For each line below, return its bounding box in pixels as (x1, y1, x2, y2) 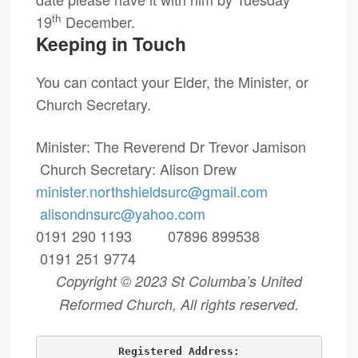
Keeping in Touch (36, 30, 186, 57)
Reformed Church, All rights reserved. (59, 294, 299, 314)
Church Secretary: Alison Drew (36, 158, 237, 179)
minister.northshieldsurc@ (36, 181, 202, 201)
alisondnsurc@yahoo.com (40, 203, 205, 224)
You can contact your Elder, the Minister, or (36, 71, 308, 92)
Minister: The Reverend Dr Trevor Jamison (36, 136, 318, 157)
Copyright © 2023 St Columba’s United (56, 271, 302, 291)
